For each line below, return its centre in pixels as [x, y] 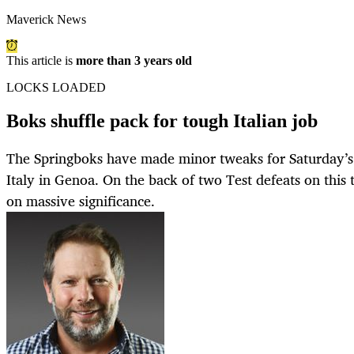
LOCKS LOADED [56, 88]
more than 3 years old [134, 61]
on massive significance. [81, 201]
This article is [41, 61]
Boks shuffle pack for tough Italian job [162, 121]
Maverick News [46, 20]
